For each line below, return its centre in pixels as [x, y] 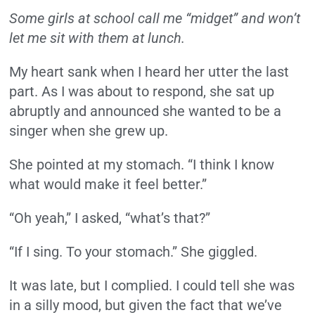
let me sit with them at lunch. [99, 38]
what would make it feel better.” [108, 185]
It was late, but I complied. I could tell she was [152, 286]
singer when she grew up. [91, 131]
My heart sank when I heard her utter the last [149, 72]
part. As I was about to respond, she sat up [142, 92]
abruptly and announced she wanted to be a [146, 111]
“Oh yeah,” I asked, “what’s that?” [112, 218]
